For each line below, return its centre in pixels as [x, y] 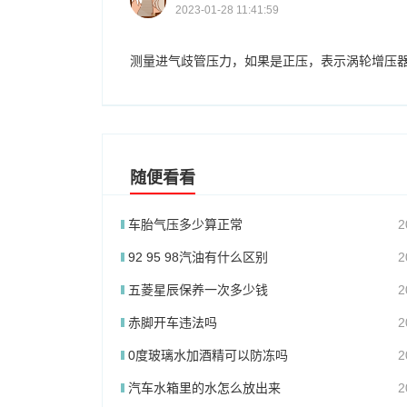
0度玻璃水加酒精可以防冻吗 [208, 355]
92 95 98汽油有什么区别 [198, 257]
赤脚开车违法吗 [172, 323]
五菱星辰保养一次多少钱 [198, 290]
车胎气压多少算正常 [185, 224]
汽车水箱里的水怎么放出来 [204, 388]
